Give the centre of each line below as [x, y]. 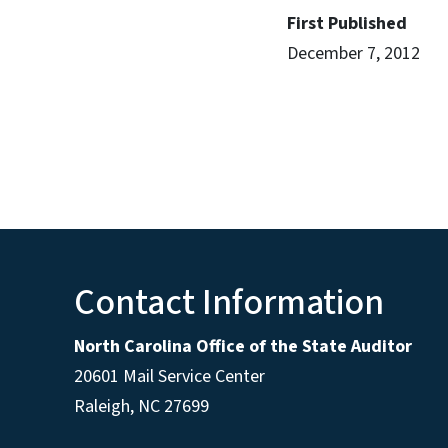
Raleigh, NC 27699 [141, 407]
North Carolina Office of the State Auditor [243, 347]
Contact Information [229, 303]
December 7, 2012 [353, 53]
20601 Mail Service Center [169, 377]
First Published [347, 23]
